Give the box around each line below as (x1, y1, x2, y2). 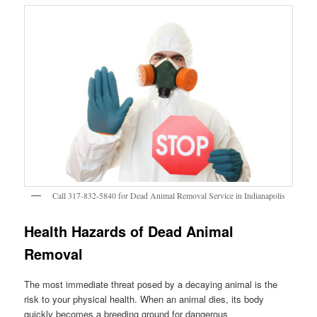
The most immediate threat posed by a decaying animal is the (24, 277, 278, 292)
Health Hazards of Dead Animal (24, 220, 234, 241)
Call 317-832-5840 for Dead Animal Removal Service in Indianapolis (52, 190, 286, 202)
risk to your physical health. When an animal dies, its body (24, 292, 265, 306)
